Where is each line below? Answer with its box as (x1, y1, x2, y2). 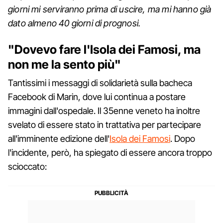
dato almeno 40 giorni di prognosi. (8, 17, 141, 28)
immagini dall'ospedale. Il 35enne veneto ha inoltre (8, 105, 200, 116)
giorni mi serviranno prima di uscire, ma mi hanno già (8, 3, 212, 14)
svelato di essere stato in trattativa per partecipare (8, 119, 201, 130)
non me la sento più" (8, 57, 121, 72)
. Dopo (170, 133, 195, 144)
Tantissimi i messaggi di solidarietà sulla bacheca (8, 77, 192, 88)
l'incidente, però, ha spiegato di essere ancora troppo (8, 147, 212, 158)
